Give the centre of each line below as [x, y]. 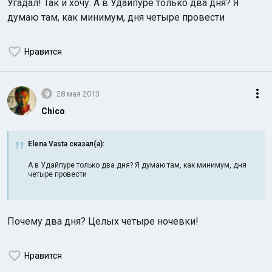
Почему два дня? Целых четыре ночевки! [103, 221]
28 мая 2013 [78, 93]
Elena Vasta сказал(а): [66, 144]
